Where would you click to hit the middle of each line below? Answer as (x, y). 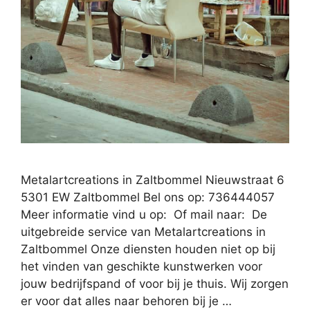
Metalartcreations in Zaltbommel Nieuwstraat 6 (153, 180)
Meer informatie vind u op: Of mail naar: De (144, 215)
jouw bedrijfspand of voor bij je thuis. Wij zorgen (155, 284)
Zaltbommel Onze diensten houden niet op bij (148, 249)
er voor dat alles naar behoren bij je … (126, 301)
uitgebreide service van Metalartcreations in (143, 232)
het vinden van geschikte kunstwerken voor (142, 267)
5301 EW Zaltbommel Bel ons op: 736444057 (148, 198)
